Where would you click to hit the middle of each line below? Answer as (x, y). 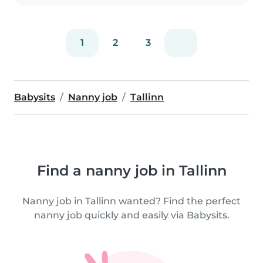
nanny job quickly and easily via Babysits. (131, 215)
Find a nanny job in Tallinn (131, 170)
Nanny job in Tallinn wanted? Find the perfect (131, 201)
